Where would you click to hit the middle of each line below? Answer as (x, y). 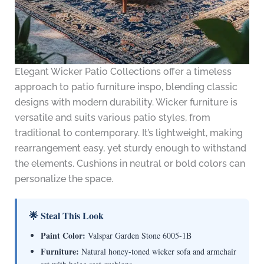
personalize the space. (64, 179)
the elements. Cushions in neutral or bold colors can (130, 164)
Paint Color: (63, 236)
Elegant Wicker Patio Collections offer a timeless (123, 72)
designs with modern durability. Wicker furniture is (126, 103)
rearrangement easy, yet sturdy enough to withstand (130, 148)
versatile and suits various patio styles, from (112, 118)
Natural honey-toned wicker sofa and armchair (157, 252)
